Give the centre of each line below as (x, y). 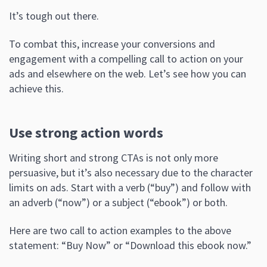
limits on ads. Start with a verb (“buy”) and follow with (130, 188)
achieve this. (36, 89)
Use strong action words (86, 133)
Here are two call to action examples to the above (120, 231)
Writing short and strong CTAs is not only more (114, 158)
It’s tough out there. (54, 16)
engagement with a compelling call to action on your (126, 59)
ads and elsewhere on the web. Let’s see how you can (128, 74)
